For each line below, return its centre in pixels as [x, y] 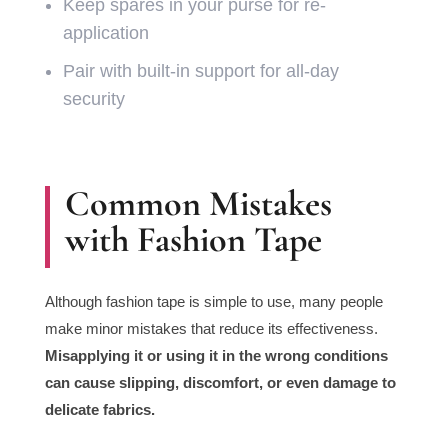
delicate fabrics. [99, 410]
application [105, 33]
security [93, 99]
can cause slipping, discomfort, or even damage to [220, 383]
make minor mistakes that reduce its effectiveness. [211, 329]
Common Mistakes [198, 204]
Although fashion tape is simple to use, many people [213, 302]
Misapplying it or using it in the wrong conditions [216, 356]
